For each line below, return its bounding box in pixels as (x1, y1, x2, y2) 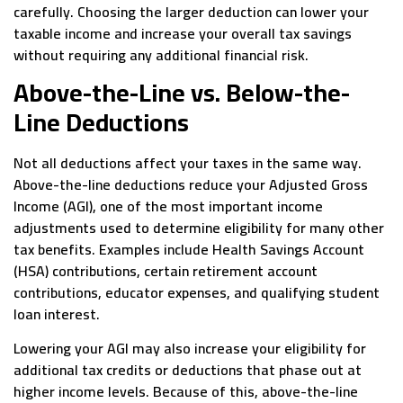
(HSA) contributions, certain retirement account (13, 256, 318, 284)
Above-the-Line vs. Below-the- (13, 68, 350, 116)
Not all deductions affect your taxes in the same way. (13, 148, 362, 176)
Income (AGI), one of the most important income (13, 192, 323, 219)
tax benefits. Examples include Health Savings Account (13, 235, 364, 263)
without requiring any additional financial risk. (13, 40, 309, 68)
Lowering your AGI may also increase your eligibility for (13, 335, 366, 363)
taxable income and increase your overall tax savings (13, 19, 352, 47)
